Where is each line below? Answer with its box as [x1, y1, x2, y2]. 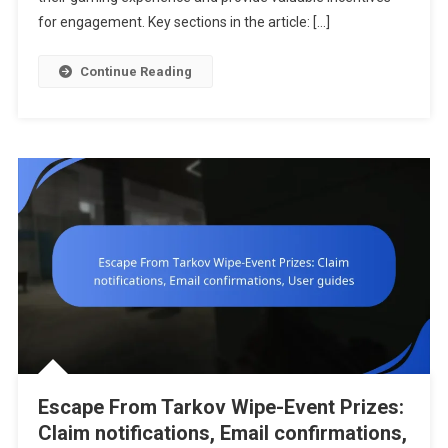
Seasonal [381, 30, 436, 46]
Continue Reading [79, 63, 192, 79]
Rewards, [381, 53, 436, 69]
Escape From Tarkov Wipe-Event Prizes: [37, 394, 404, 419]
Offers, [381, 7, 422, 23]
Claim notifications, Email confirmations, [37, 420, 407, 445]
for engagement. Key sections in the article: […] [37, 13, 330, 30]
